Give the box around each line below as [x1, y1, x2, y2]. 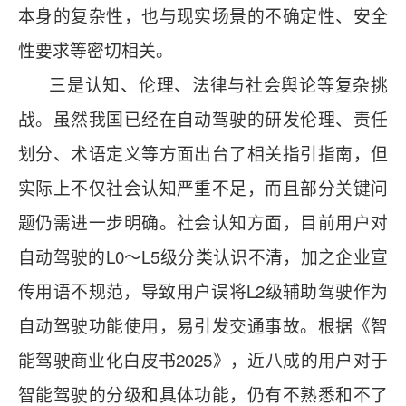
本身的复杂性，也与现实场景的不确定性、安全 [18, 3, 388, 28]
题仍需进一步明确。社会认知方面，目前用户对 [18, 209, 388, 235]
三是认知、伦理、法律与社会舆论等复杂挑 [18, 72, 388, 97]
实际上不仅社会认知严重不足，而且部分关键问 [18, 175, 388, 200]
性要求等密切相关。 [18, 37, 173, 63]
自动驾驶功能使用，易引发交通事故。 [18, 313, 318, 338]
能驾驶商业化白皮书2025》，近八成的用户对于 [18, 347, 388, 372]
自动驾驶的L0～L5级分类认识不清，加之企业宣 [18, 244, 388, 269]
